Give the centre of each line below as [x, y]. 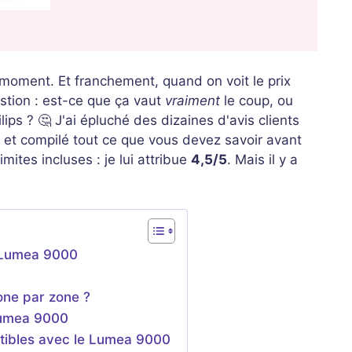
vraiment [192, 100]
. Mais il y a [262, 159]
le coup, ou [257, 100]
